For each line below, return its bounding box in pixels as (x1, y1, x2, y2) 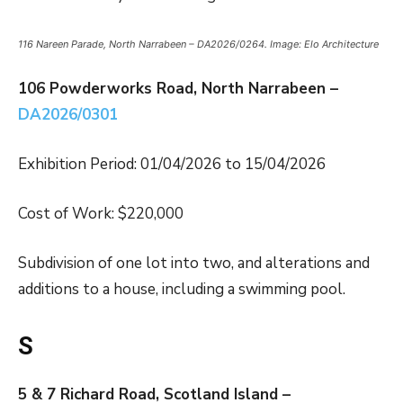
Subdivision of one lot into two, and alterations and (18, 253, 370, 274)
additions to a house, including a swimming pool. (18, 279, 345, 300)
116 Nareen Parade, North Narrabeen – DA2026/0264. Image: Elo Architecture (18, 38, 379, 51)
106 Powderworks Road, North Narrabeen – (18, 78, 338, 100)
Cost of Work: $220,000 (18, 203, 184, 225)
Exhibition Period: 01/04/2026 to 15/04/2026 (18, 154, 326, 175)
